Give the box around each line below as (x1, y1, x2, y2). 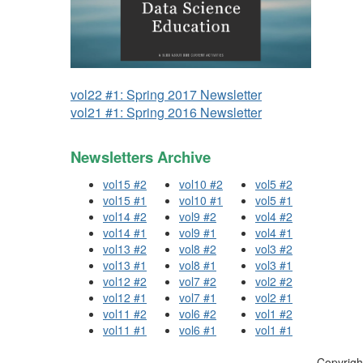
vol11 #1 (103, 322, 147, 338)
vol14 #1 (103, 224, 147, 241)
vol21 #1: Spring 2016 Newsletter (70, 103, 262, 122)
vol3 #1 (255, 257, 293, 273)
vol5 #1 (255, 192, 293, 208)
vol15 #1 (103, 192, 147, 208)
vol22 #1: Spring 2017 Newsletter (70, 85, 262, 105)
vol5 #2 (255, 176, 293, 192)
